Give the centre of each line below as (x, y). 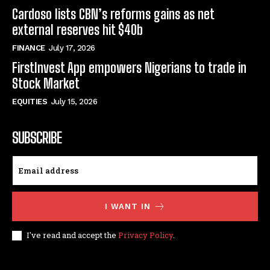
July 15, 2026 (74, 101)
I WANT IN (127, 206)
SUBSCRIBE (37, 137)
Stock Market (46, 83)
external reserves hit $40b (77, 30)
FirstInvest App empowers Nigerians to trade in (129, 67)
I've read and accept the (72, 235)
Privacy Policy (146, 235)
